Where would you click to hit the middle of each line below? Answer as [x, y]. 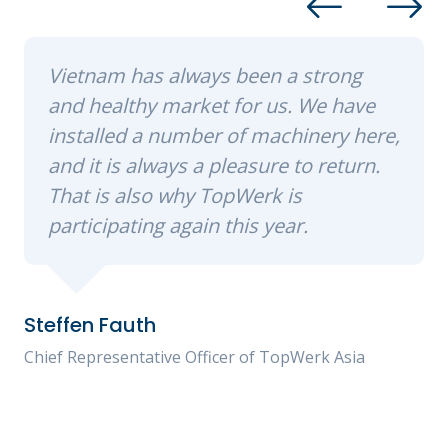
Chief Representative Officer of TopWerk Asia [194, 357]
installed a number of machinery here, [224, 136]
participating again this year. [178, 226]
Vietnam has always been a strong [205, 76]
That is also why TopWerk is [175, 196]
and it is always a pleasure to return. [214, 166]
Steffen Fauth [90, 325]
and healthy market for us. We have [211, 106]
